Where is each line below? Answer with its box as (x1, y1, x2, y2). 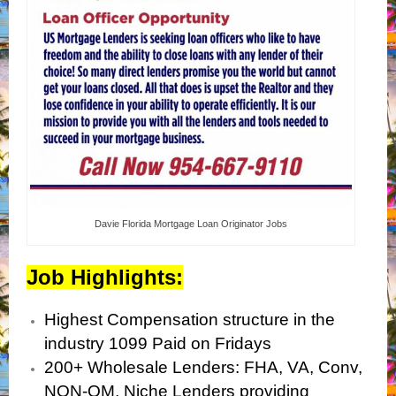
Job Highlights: (27, 265, 183, 290)
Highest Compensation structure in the (44, 310, 335, 330)
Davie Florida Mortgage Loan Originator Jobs (95, 218, 288, 230)
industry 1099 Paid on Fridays (44, 334, 271, 354)
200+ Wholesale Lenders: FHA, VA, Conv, (44, 358, 362, 377)
